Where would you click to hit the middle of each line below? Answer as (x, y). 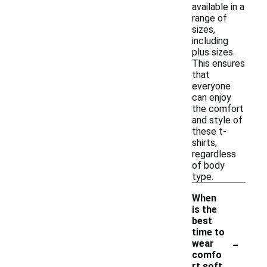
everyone (211, 86)
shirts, (204, 143)
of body (208, 165)
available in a (218, 7)
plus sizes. (213, 52)
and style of (217, 120)
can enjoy (212, 97)
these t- (209, 131)
